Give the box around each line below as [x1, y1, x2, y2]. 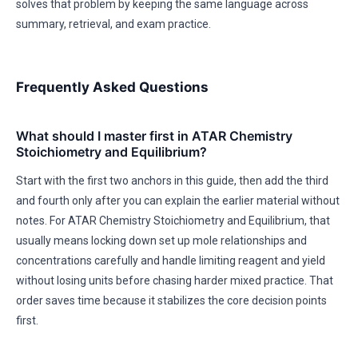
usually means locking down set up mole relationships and [16, 234, 307, 247]
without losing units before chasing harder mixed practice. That [16, 274, 333, 287]
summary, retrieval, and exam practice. [16, 18, 211, 30]
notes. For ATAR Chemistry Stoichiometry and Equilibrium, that [16, 214, 330, 227]
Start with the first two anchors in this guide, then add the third [16, 174, 328, 187]
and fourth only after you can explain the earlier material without [16, 194, 340, 207]
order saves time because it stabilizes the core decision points [16, 294, 327, 307]
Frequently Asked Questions [16, 79, 209, 95]
